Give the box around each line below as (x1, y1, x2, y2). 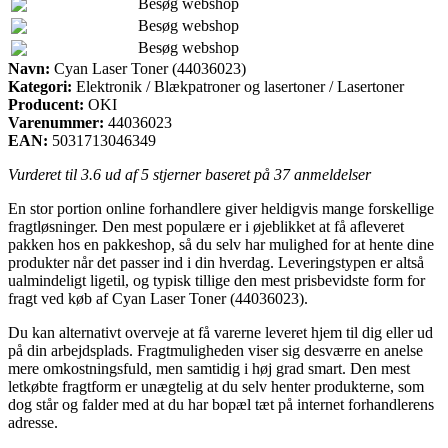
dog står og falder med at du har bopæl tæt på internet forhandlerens (8, 395, 434, 413)
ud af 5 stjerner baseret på (101, 165, 274, 183)
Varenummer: (8, 113, 104, 131)
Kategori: (8, 77, 72, 95)
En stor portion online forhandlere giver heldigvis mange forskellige (8, 199, 434, 217)
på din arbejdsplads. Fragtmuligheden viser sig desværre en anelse (8, 341, 423, 359)
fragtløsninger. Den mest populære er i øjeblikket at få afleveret (8, 217, 404, 235)
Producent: (8, 95, 84, 113)
